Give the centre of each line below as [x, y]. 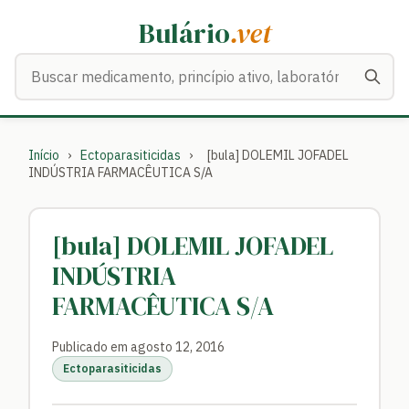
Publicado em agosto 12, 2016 [138, 347]
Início [44, 155]
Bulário [184, 33]
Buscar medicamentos [88, 64]
